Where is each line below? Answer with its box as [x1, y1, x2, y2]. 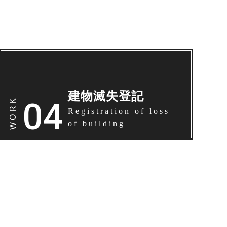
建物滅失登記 [67, 89, 144, 103]
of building [67, 119, 125, 128]
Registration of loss [67, 107, 170, 116]
